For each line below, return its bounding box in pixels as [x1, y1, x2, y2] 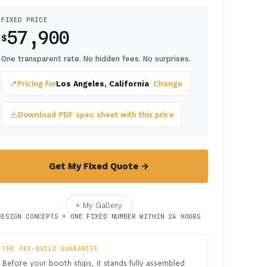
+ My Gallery [76, 200, 122, 210]
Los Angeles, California [56, 79, 149, 88]
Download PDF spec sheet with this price [18, 110, 174, 119]
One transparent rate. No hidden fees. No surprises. [1, 54, 191, 63]
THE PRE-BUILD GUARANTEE [2, 245, 98, 252]
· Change [149, 79, 182, 88]
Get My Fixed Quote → [49, 161, 149, 172]
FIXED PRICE [1, 16, 48, 23]
